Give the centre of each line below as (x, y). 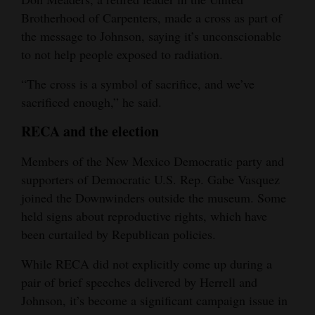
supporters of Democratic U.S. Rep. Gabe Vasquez (150, 179)
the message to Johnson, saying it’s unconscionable (151, 36)
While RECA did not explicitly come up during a (147, 263)
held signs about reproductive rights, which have (144, 216)
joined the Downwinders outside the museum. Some (154, 197)
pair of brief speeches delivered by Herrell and (139, 282)
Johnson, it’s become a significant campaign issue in (154, 300)
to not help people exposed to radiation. (122, 54)
